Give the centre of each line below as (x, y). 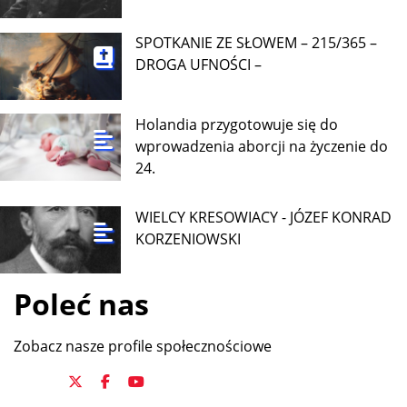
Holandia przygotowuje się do (237, 124)
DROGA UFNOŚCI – (199, 65)
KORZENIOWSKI (189, 238)
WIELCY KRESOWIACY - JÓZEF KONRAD (264, 217)
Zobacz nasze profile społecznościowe (143, 347)
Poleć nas (81, 304)
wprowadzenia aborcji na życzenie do (262, 146)
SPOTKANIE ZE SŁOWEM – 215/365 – (257, 43)
